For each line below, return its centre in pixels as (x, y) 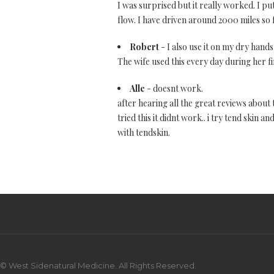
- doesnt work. (174, 88)
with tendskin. (144, 132)
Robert (144, 47)
